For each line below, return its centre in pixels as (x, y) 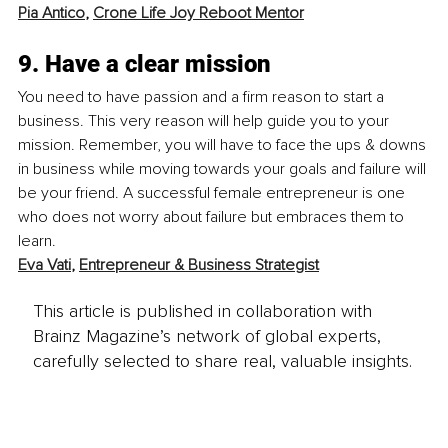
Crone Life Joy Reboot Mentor (198, 12)
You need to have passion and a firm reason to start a (203, 96)
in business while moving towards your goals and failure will (224, 168)
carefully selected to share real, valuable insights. (222, 361)
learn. (39, 240)
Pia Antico (51, 12)
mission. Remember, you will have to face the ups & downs (224, 144)
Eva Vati (44, 264)
